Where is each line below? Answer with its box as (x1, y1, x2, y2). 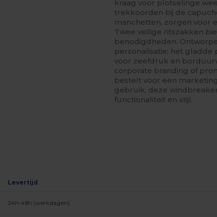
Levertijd (8, 179, 38, 186)
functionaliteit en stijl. (114, 95, 193, 104)
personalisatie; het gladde (114, 46, 215, 56)
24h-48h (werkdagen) (8, 200, 70, 206)
